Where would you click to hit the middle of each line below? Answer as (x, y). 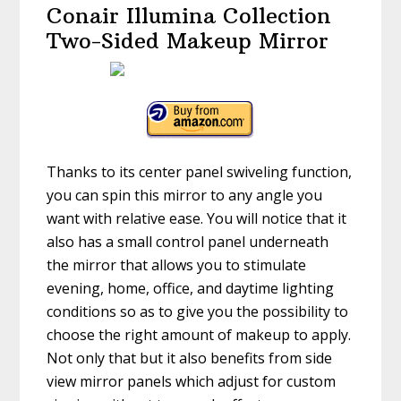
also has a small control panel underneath (188, 242)
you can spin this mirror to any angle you (185, 196)
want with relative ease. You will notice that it (197, 219)
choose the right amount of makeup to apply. (199, 335)
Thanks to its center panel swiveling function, (200, 172)
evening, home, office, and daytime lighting (191, 289)
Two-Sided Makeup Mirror (188, 41)
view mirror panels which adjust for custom (192, 382)
